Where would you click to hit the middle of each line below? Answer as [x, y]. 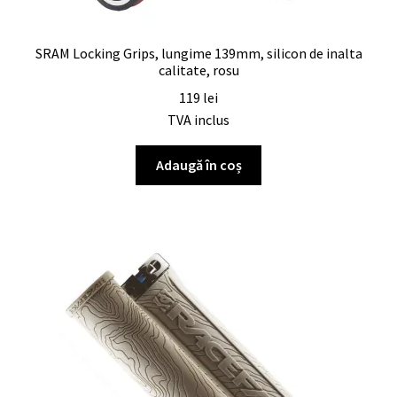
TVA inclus [198, 119]
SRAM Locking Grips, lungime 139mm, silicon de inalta [198, 54]
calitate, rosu [198, 70]
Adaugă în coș [198, 164]
